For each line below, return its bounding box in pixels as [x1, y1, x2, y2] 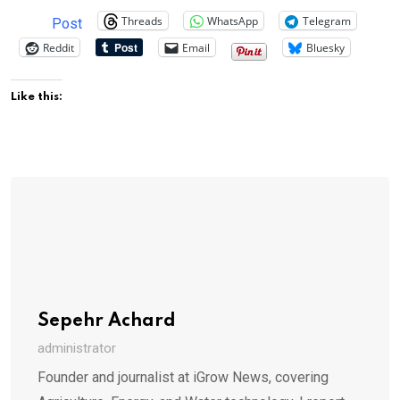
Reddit [43, 39, 74, 55]
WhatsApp [207, 12, 258, 29]
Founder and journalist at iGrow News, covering [37, 369, 329, 387]
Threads [121, 12, 162, 29]
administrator [37, 340, 116, 357]
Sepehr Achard [37, 312, 176, 331]
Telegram [303, 12, 351, 29]
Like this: [11, 91, 62, 104]
